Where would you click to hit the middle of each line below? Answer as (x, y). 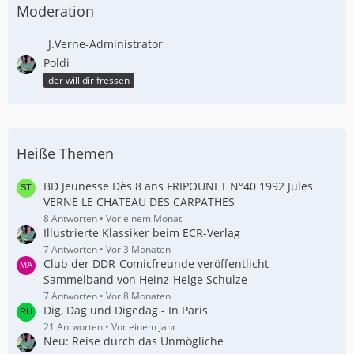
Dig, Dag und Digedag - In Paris (126, 311)
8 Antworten (70, 219)
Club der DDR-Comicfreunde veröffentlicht (156, 264)
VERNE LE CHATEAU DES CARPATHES (139, 202)
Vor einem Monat (144, 219)
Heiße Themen (65, 154)
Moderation (55, 11)
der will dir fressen (89, 81)
